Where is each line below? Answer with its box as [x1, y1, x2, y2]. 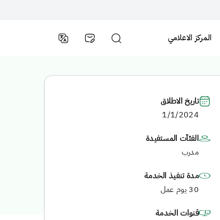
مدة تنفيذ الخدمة [144, 170, 199, 182]
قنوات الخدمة [156, 207, 199, 219]
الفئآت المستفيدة [145, 133, 199, 144]
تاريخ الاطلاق [161, 95, 199, 107]
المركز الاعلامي [167, 32, 212, 44]
